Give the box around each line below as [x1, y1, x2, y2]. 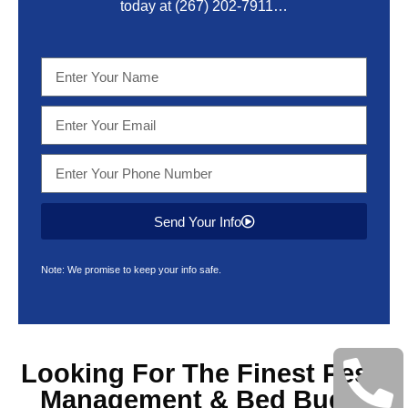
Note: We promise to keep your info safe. [41, 264, 221, 275]
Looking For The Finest [21, 359, 322, 388]
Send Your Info [153, 213, 241, 229]
